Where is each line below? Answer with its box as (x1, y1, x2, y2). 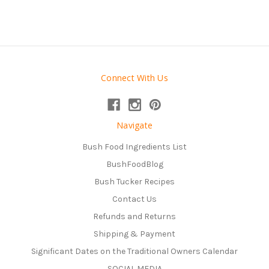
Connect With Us (101, 72, 168, 84)
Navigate (116, 119, 153, 131)
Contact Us (112, 194, 157, 205)
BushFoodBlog (106, 159, 163, 170)
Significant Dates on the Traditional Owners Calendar (31, 246, 238, 256)
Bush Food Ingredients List (82, 142, 187, 153)
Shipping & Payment (94, 228, 175, 239)
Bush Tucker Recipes (94, 177, 175, 187)
